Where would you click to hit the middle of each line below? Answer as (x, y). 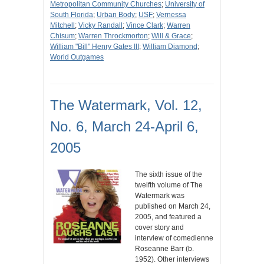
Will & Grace (171, 36)
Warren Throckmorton (113, 36)
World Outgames (77, 57)
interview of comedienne (174, 238)
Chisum (62, 36)
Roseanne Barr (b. (164, 249)
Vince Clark (145, 26)
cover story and (159, 228)
